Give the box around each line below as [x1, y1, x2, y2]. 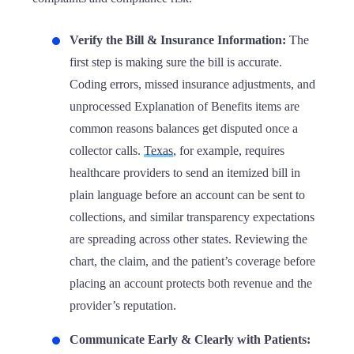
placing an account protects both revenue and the [70, 277, 312, 290]
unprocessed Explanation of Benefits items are [70, 100, 299, 113]
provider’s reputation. [70, 299, 176, 312]
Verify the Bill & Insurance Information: [70, 33, 286, 47]
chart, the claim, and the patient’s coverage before [70, 254, 315, 268]
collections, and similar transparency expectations [70, 210, 314, 224]
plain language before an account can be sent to [70, 188, 305, 201]
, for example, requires [173, 144, 284, 157]
